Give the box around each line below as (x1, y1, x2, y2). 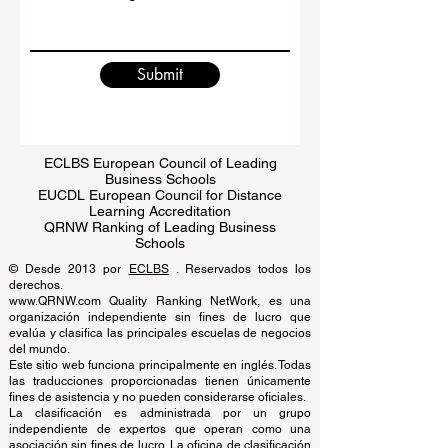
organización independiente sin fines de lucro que (9, 354, 311, 368)
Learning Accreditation (89, 247, 231, 263)
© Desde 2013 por (9, 306, 129, 320)
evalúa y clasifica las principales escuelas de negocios (9, 370, 311, 384)
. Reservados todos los (168, 306, 311, 320)
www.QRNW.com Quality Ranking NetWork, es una (9, 338, 311, 352)
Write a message (30, 25, 145, 46)
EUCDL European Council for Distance (38, 231, 282, 247)
